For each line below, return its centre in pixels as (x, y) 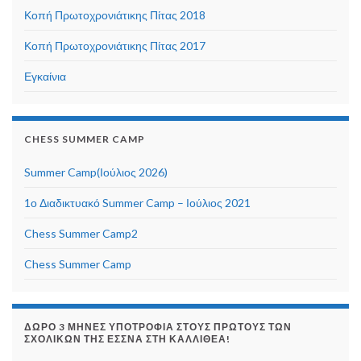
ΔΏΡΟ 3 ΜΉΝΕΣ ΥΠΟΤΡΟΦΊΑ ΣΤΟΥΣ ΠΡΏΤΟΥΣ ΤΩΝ (158, 327)
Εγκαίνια (45, 77)
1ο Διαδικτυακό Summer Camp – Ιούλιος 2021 (137, 203)
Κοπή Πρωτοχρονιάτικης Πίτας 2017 (115, 46)
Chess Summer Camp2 (81, 234)
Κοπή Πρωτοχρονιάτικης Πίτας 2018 (115, 15)
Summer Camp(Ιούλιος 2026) (96, 172)
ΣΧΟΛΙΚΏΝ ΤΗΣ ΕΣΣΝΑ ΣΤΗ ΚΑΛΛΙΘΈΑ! (127, 339)
